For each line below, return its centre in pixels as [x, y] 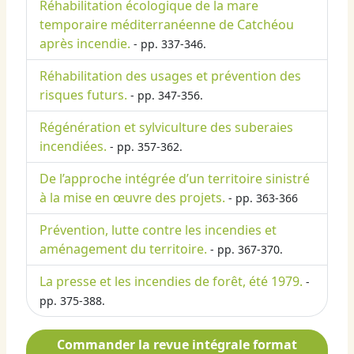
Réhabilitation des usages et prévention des [170, 76]
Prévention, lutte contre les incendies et [158, 230]
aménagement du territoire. [123, 249]
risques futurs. [83, 95]
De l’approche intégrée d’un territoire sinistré [175, 179]
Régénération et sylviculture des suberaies [166, 128]
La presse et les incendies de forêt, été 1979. [171, 282]
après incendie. [85, 44]
